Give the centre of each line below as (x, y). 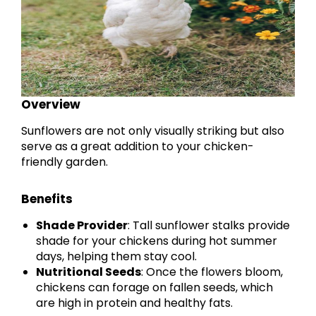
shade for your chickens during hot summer (157, 241)
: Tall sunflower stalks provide (209, 226)
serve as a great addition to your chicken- (138, 147)
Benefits (47, 199)
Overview (51, 105)
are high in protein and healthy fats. (135, 303)
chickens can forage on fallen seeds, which (155, 288)
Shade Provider (82, 226)
